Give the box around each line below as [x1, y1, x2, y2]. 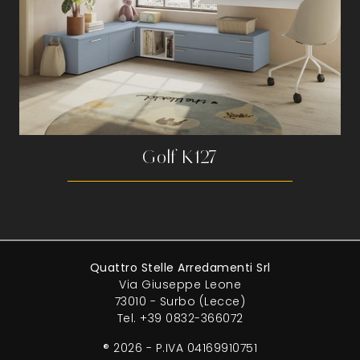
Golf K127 [142, 149, 218, 167]
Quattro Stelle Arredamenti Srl [89, 260, 271, 276]
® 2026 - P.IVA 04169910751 [103, 340, 257, 357]
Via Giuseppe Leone [119, 276, 241, 293]
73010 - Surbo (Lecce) [114, 293, 246, 310]
